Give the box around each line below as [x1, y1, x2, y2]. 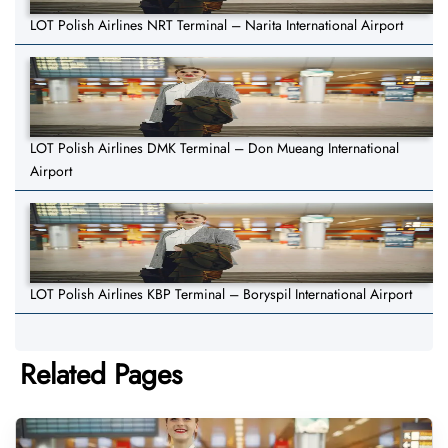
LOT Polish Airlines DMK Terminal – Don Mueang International [30, 138, 399, 159]
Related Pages [20, 354, 182, 396]
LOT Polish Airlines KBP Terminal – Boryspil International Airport [30, 284, 412, 305]
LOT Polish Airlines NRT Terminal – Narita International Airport [30, 15, 403, 36]
